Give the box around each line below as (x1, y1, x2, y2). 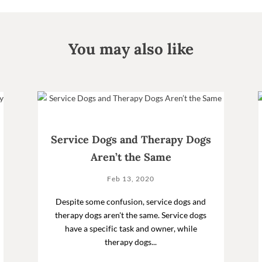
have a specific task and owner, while (64, 223, 197, 233)
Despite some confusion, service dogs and (56, 196, 206, 206)
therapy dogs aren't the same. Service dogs (55, 209, 207, 220)
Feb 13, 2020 (107, 174, 155, 183)
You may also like (68, 39, 194, 58)
